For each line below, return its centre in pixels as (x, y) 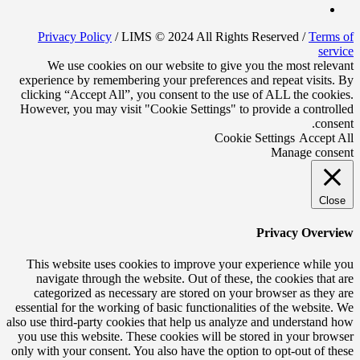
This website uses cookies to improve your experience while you (190, 264)
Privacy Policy (75, 36)
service (336, 51)
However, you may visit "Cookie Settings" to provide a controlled (187, 108)
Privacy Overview (305, 232)
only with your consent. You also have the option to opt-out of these (182, 351)
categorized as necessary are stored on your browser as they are (194, 293)
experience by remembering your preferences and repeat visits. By (186, 80)
